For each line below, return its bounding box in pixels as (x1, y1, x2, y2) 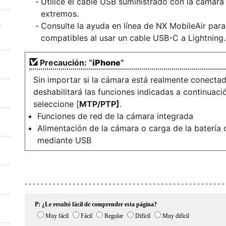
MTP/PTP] (79, 99, 120, 109)
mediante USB (37, 135, 91, 145)
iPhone (92, 58, 121, 68)
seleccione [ (33, 99, 79, 109)
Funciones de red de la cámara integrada (37, 111, 193, 121)
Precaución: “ (40, 58, 92, 68)
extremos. (41, 9, 79, 19)
